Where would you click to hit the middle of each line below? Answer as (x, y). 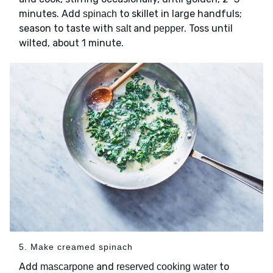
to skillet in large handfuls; (179, 13)
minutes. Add (51, 13)
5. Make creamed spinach (76, 247)
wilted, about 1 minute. (73, 43)
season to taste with (67, 28)
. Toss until (208, 28)
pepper (169, 28)
